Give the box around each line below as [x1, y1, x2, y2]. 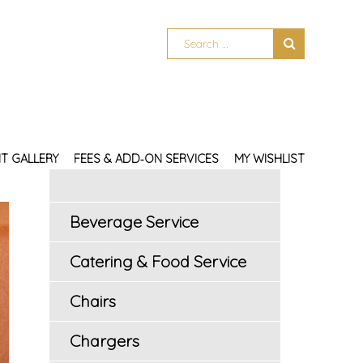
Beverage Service [70, 211, 199, 232]
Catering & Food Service [70, 250, 246, 271]
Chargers [70, 330, 139, 351]
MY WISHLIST [234, 150, 305, 166]
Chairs [70, 290, 116, 311]
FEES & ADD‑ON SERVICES [74, 150, 219, 166]
